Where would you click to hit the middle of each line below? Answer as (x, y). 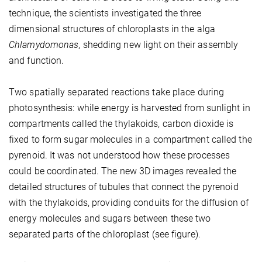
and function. (37, 61)
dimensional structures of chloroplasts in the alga (112, 29)
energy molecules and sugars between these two (110, 219)
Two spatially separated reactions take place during (117, 92)
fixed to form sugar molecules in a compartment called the (130, 140)
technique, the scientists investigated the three (105, 13)
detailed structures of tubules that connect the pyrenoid (124, 187)
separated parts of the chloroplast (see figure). (105, 235)
